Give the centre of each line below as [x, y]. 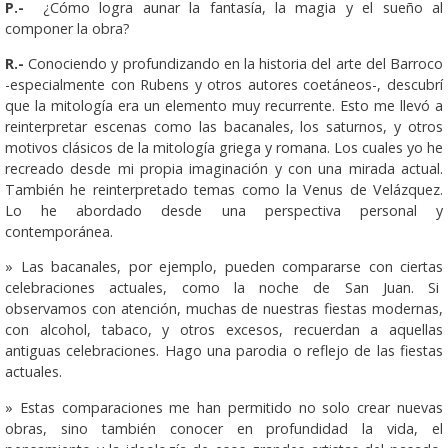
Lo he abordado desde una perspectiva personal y [224, 211]
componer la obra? [67, 28]
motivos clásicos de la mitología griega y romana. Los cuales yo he [224, 148]
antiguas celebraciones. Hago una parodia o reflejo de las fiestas [224, 351]
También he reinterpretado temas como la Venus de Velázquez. [224, 190]
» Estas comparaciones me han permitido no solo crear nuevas [224, 407]
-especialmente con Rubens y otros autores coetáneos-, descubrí [224, 85]
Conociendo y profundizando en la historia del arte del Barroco [236, 64]
